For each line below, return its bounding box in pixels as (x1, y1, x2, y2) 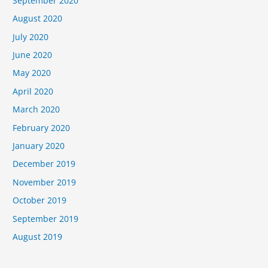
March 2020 (13, 103, 60, 115)
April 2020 (13, 85, 54, 97)
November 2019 (13, 176, 77, 188)
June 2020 (13, 48, 53, 60)
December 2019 (13, 158, 76, 170)
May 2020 (13, 67, 51, 79)
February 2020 (13, 121, 71, 133)
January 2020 (13, 139, 65, 151)
